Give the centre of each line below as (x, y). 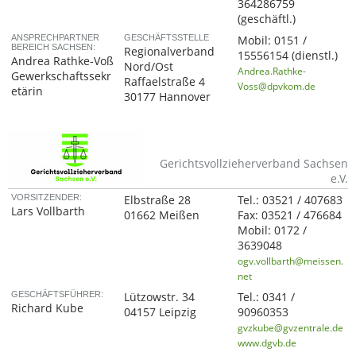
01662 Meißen (162, 215)
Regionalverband (170, 51)
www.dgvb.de (267, 342)
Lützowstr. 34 (160, 297)
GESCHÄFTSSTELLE (167, 37)
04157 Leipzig (161, 312)
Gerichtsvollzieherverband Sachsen (254, 163)
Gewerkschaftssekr (62, 76)
